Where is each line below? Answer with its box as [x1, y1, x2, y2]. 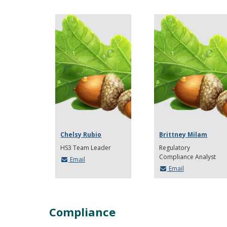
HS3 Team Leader [60, 143, 111, 152]
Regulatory [159, 143, 191, 152]
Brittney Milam [159, 130, 208, 139]
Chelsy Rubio [60, 130, 102, 139]
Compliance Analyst [159, 152, 216, 161]
